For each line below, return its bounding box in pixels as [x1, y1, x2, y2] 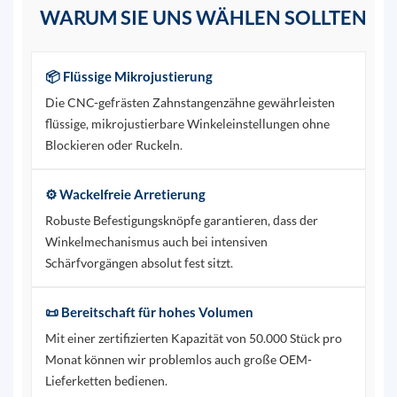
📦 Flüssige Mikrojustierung [44, 68, 213, 85]
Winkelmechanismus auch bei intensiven [44, 234, 268, 250]
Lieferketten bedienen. [44, 373, 167, 389]
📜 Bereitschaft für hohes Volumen [44, 304, 253, 321]
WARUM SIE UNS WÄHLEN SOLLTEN [39, 5, 367, 30]
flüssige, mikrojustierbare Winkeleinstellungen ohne [44, 116, 330, 132]
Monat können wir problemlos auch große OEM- [44, 352, 312, 368]
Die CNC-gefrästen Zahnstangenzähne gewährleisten [44, 95, 335, 111]
